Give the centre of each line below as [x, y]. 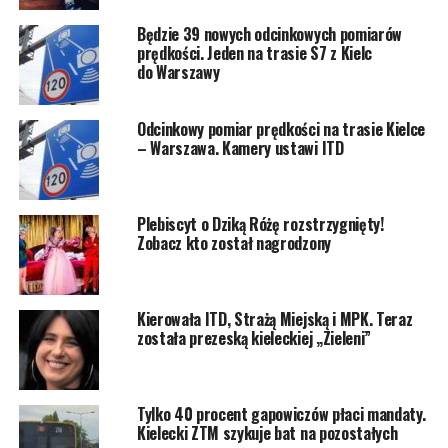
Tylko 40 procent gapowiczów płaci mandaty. [281, 413]
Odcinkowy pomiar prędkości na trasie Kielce [281, 128]
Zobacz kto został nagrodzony [233, 242]
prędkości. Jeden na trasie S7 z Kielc [254, 52]
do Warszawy [178, 71]
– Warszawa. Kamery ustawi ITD [240, 147]
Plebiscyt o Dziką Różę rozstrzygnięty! [260, 223]
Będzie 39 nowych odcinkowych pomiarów [269, 33]
